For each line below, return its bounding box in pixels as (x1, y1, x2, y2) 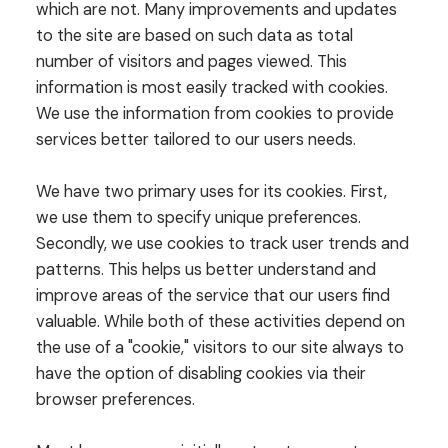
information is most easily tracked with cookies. (35, 76, 388, 98)
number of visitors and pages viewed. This (35, 50, 347, 72)
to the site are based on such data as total (35, 24, 353, 46)
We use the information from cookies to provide (35, 102, 394, 124)
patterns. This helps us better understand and (35, 259, 376, 280)
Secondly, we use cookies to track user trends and (35, 233, 409, 254)
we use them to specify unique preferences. (35, 207, 361, 228)
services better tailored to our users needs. (35, 128, 356, 150)
